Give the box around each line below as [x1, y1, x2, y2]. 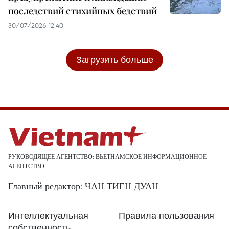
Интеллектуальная [8, 209, 88, 221]
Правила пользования [119, 209, 214, 221]
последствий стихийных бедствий [8, 4, 157, 17]
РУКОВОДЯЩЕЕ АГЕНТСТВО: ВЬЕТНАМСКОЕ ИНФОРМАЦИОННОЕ [8, 152, 207, 161]
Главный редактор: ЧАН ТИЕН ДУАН [8, 179, 158, 192]
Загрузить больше [76, 53, 153, 65]
